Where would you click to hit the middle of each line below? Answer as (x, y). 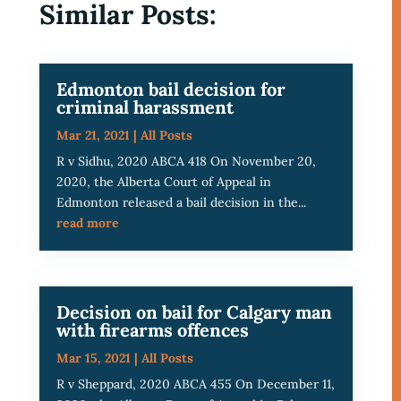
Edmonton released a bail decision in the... (181, 202)
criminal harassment (145, 107)
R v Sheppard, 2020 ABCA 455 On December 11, (195, 384)
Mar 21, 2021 (93, 135)
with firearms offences (152, 330)
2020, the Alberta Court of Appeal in (163, 182)
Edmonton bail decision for (171, 89)
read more (87, 223)
